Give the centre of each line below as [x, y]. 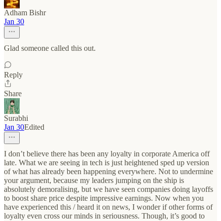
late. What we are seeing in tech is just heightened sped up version [107, 163]
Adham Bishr [25, 13]
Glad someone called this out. [50, 48]
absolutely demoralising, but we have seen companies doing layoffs [109, 189]
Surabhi [16, 118]
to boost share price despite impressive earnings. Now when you [104, 198]
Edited [34, 127]
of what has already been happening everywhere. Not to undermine [109, 171]
